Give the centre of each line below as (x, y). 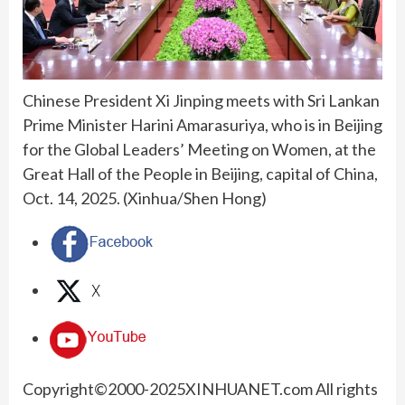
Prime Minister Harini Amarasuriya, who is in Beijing (202, 124)
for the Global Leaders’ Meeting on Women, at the (199, 149)
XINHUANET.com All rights (282, 388)
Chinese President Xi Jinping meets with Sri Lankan (201, 100)
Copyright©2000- (86, 388)
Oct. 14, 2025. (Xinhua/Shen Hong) (145, 198)
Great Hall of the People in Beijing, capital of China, (200, 173)
